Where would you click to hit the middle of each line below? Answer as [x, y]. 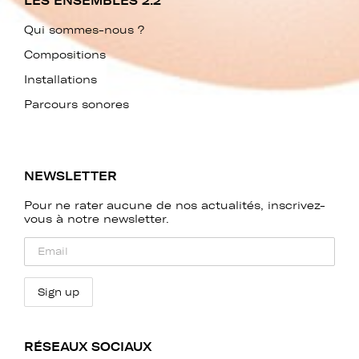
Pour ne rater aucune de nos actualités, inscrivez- [175, 206]
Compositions [65, 55]
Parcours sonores [77, 105]
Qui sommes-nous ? [84, 30]
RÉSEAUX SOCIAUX [88, 347]
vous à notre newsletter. [97, 219]
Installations [61, 80]
